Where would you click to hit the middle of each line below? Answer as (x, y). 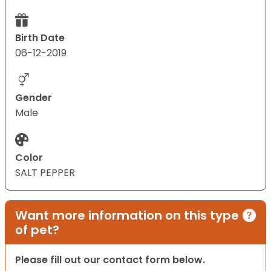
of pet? (37, 230)
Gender (34, 98)
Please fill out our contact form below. (110, 260)
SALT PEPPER (45, 173)
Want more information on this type (127, 216)
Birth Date (40, 38)
